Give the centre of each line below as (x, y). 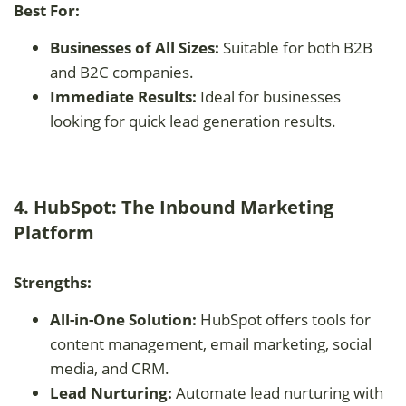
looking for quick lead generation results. (193, 121)
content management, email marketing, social (211, 343)
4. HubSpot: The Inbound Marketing (174, 207)
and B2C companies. (122, 72)
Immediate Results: (123, 96)
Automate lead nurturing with (278, 392)
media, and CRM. (110, 368)
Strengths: (53, 282)
